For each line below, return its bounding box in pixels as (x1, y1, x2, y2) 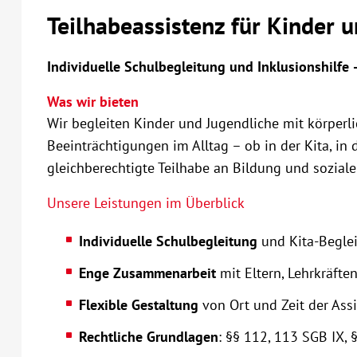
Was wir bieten (46, 92, 139, 111)
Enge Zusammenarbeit (78, 264, 216, 282)
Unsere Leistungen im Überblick (46, 194, 245, 212)
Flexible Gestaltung (78, 296, 202, 314)
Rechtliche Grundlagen (78, 328, 218, 346)
